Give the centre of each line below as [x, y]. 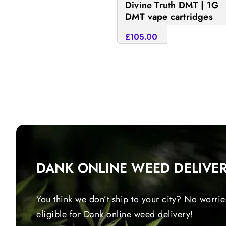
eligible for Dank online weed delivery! [115, 215]
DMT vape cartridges [169, 17]
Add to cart [201, 38]
